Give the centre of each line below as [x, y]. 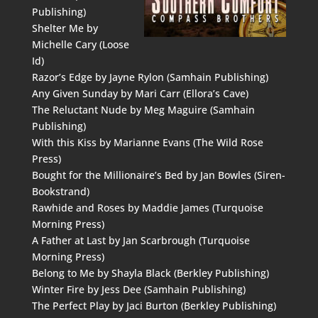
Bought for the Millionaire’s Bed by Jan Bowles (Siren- [158, 175]
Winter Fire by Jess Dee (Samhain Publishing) [138, 289]
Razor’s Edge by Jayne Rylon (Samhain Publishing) [150, 77]
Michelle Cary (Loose [80, 44]
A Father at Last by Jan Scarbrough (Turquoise [141, 240]
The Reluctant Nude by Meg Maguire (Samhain [143, 110]
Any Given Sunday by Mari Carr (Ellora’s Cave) [140, 93]
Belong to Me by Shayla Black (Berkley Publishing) [150, 273]
